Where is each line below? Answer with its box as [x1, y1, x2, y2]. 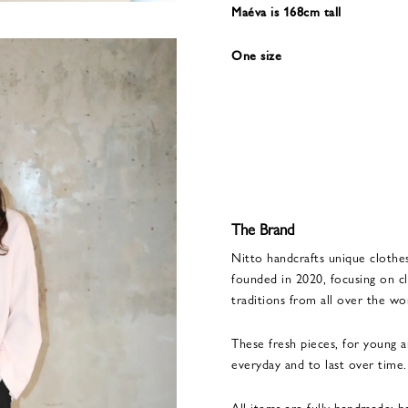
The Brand [231, 218, 295, 240]
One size [231, 46, 281, 64]
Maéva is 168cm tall [231, 2, 342, 20]
